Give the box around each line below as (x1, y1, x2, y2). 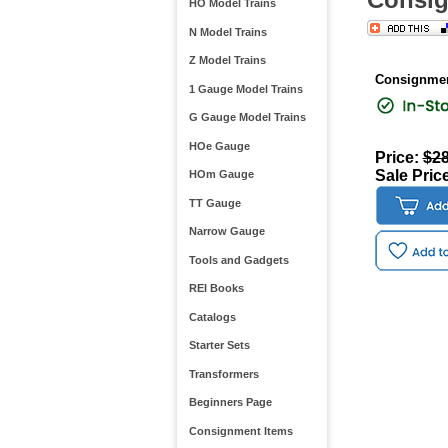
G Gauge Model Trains (188, 111, 306, 124)
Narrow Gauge (188, 225, 265, 238)
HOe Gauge (188, 139, 250, 152)
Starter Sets (188, 339, 250, 352)
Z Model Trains (188, 54, 266, 67)
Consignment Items (188, 424, 293, 437)
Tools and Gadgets (188, 253, 289, 266)
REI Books (188, 282, 244, 295)
